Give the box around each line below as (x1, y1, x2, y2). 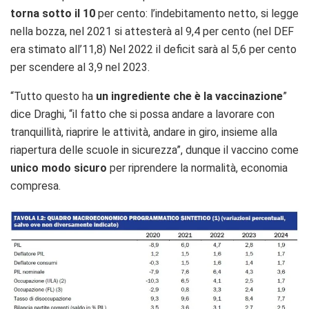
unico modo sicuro (10, 161, 107, 175)
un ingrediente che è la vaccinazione (96, 89, 283, 103)
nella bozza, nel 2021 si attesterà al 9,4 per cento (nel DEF (10, 24, 294, 38)
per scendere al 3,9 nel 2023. (10, 60, 150, 74)
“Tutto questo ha (10, 89, 96, 103)
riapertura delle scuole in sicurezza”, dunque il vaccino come (10, 143, 299, 157)
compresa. (10, 179, 61, 192)
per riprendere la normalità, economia (107, 161, 288, 175)
